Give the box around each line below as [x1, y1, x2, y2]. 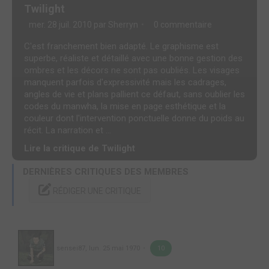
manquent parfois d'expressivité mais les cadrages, [24, 77, 226, 88]
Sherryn [108, 20, 138, 30]
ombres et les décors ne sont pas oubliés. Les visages [24, 65, 240, 76]
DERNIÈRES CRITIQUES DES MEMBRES [23, 166, 189, 178]
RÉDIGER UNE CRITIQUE [53, 186, 141, 196]
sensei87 [56, 244, 85, 253]
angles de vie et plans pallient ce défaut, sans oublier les [24, 89, 245, 100]
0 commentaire [152, 20, 212, 30]
